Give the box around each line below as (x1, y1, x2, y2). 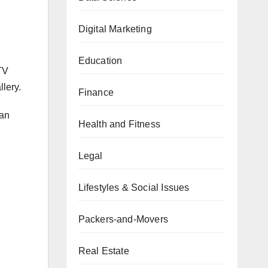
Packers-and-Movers (78, 214, 169, 225)
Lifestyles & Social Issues (78, 182, 190, 193)
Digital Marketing (78, 24, 152, 35)
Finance (78, 87, 114, 98)
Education (78, 56, 123, 66)
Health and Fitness (78, 119, 161, 130)
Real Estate (78, 246, 129, 257)
